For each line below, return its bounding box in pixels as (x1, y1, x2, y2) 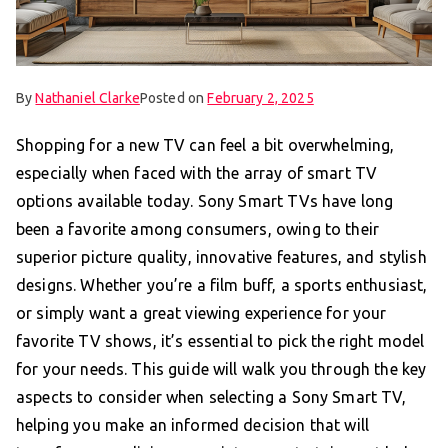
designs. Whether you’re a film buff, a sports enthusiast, (16, 275, 428, 294)
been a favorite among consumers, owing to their (16, 219, 380, 238)
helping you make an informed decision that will (16, 415, 370, 434)
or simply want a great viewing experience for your (16, 303, 387, 322)
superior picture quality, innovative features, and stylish (16, 247, 427, 266)
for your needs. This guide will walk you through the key (16, 359, 427, 378)
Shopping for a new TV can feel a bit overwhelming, (16, 135, 395, 154)
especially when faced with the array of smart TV (16, 163, 378, 182)
